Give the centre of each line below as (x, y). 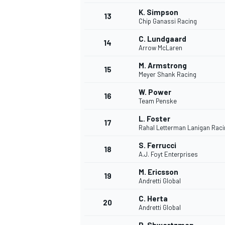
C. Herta (153, 199)
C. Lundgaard (162, 39)
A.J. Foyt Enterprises (168, 154)
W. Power (155, 92)
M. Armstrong (163, 66)
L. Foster (154, 119)
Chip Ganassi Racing (168, 21)
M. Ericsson (158, 172)
